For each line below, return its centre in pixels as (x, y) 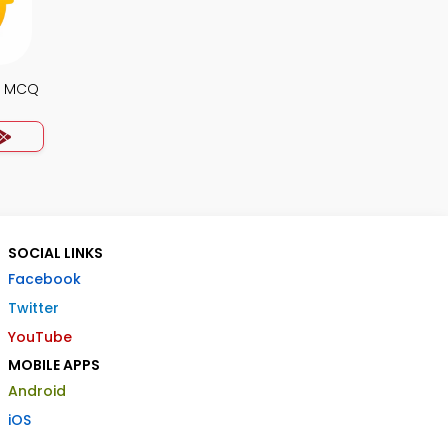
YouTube (40, 337)
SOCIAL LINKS (55, 253)
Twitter (33, 308)
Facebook (44, 279)
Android (37, 391)
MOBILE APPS (54, 365)
